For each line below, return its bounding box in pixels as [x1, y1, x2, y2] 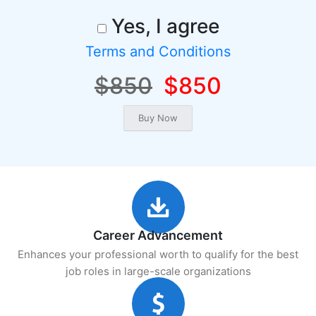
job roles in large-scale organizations [65, 265, 251, 278]
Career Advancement [93, 228, 223, 243]
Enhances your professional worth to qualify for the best [18, 248, 298, 261]
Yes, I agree [106, 14, 219, 38]
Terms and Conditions [85, 43, 231, 60]
